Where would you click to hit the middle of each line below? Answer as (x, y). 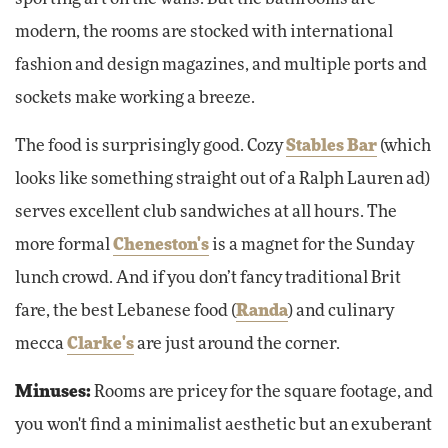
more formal (64, 244)
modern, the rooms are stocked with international (204, 31)
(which (404, 145)
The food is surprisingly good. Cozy (150, 145)
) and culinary (341, 310)
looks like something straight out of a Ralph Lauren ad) (222, 178)
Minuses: (53, 391)
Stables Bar (331, 145)
